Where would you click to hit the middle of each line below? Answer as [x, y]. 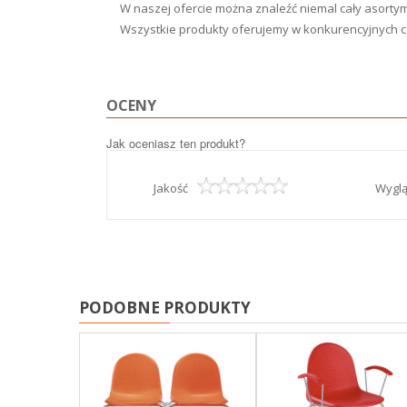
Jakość [171, 188]
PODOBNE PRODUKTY [165, 308]
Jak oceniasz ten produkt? [176, 143]
